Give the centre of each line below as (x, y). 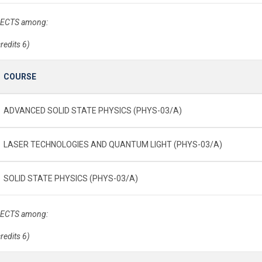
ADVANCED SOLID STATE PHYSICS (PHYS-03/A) (93, 110)
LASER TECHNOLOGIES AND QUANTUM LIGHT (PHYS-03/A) (113, 144)
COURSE (20, 76)
